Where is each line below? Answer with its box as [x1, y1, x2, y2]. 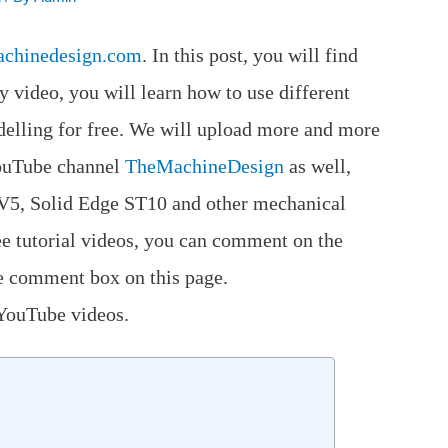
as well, [284, 155, 352, 178]
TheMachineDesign [125, 155, 285, 178]
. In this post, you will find [142, 44, 359, 67]
